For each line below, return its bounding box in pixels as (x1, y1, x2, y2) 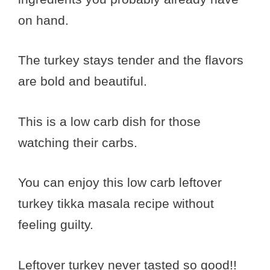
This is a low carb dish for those (18, 114, 201, 128)
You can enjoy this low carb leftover (18, 175, 222, 190)
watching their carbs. (18, 135, 137, 149)
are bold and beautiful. (18, 74, 147, 89)
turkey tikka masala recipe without (18, 196, 214, 211)
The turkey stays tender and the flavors (18, 53, 243, 67)
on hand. (18, 13, 69, 27)
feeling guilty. (18, 218, 93, 232)
